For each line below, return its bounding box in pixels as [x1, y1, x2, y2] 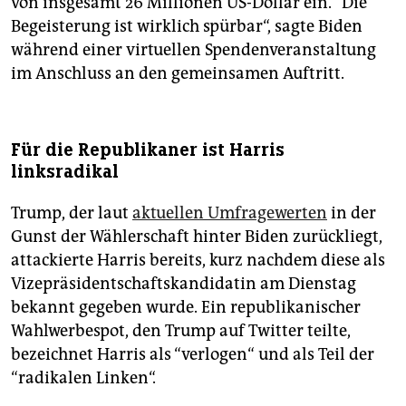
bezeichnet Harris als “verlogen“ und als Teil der [11, 343, 374, 364]
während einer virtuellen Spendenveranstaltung [11, 39, 376, 60]
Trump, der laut [11, 202, 132, 223]
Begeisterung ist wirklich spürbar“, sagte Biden [11, 15, 362, 36]
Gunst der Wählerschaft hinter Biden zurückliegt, [11, 226, 382, 246]
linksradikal [11, 159, 119, 183]
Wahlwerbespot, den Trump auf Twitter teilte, [11, 320, 351, 341]
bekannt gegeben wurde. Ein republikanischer [11, 296, 361, 317]
